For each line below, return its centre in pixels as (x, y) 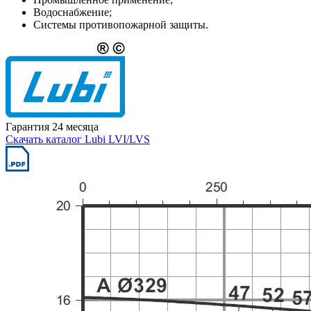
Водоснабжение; (73, 12)
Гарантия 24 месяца (52, 126)
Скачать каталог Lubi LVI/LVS (78, 139)
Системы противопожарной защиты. (121, 25)
